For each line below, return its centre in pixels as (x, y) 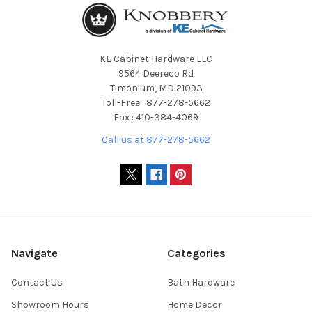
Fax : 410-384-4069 (156, 118)
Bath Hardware (201, 283)
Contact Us (37, 283)
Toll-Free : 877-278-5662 (156, 103)
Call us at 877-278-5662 (156, 140)
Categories (196, 253)
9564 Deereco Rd (156, 74)
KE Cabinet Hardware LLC (156, 59)
